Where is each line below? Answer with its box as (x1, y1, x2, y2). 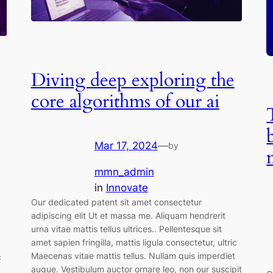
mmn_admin (94, 165, 154, 178)
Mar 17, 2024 (94, 139, 158, 152)
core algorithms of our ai (30, 89, 219, 114)
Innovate (105, 181, 148, 194)
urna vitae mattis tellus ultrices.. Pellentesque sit (30, 223, 222, 234)
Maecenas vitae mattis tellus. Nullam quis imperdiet (30, 250, 235, 261)
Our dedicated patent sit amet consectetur (30, 196, 202, 207)
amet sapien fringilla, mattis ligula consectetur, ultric (30, 236, 237, 247)
